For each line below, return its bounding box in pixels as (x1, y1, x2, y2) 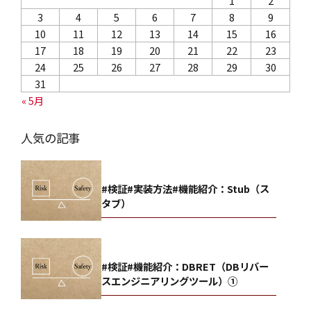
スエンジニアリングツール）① (101, 274, 238, 289)
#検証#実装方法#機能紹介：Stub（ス (101, 181, 270, 196)
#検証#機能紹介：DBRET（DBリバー (101, 259, 269, 274)
